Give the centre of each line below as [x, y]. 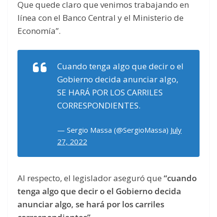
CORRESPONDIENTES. [99, 105]
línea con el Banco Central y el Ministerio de [101, 18]
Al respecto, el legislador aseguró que [90, 178]
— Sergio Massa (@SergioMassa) [114, 130]
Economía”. [39, 31]
